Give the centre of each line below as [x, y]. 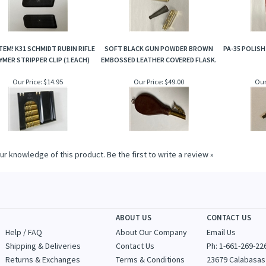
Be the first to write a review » [160, 154]
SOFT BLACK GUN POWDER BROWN [159, 49]
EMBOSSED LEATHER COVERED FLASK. [159, 60]
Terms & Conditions [151, 259]
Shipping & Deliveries [43, 246]
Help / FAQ [24, 232]
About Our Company [152, 232]
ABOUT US [134, 218]
